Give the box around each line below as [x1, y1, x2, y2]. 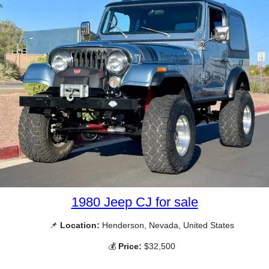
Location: [60, 220, 100, 230]
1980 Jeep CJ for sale [71, 194, 198, 210]
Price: [118, 241, 142, 251]
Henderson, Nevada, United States [100, 220, 234, 230]
